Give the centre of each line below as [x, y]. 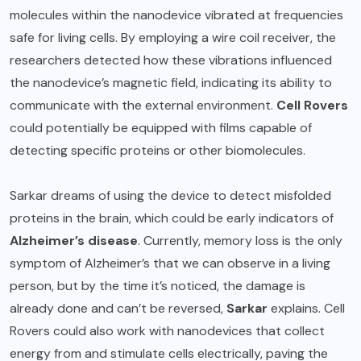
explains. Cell [306, 308]
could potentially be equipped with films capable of [161, 127]
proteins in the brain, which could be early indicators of [172, 218]
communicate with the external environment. [143, 105]
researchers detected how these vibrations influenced [171, 60]
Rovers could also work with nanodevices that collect [167, 330]
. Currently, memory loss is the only [240, 240]
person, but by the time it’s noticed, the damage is [158, 285]
